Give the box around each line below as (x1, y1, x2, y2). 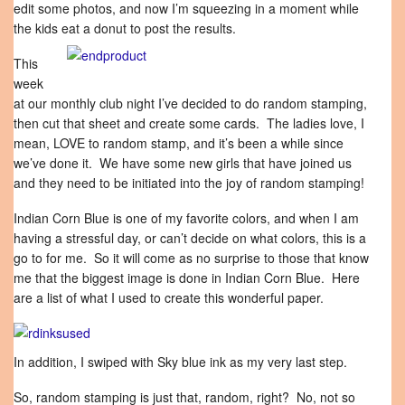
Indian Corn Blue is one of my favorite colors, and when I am (14, 209, 359, 227)
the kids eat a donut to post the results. (14, 19, 236, 37)
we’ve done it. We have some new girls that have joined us (14, 154, 352, 172)
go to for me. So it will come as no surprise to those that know (14, 249, 369, 267)
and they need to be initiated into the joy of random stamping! (14, 174, 364, 192)
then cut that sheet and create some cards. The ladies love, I (14, 114, 364, 132)
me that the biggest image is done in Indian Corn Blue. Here (14, 268, 360, 287)
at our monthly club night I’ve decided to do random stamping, (14, 94, 367, 112)
